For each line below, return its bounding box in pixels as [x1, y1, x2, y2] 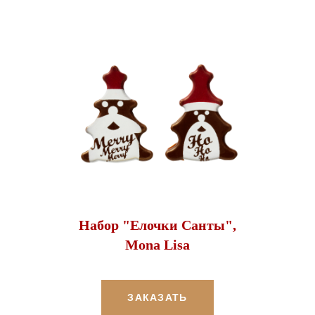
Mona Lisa [125, 237, 190, 253]
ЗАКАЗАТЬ [127, 292, 188, 304]
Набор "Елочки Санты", [79, 217, 236, 233]
